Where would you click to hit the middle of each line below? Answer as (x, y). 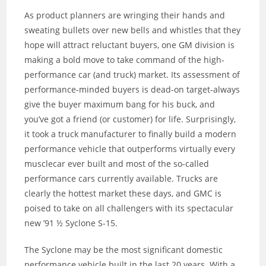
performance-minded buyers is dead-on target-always (132, 90)
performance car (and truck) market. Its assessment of (132, 75)
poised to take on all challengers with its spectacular (129, 208)
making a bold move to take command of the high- (125, 60)
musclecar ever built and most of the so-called (117, 164)
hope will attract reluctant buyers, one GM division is (130, 45)
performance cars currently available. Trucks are (121, 179)
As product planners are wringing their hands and (125, 15)
